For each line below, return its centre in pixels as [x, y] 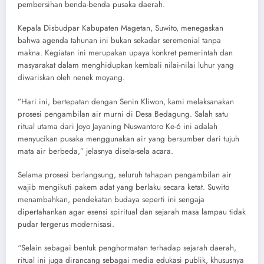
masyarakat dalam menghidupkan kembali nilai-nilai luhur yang [126, 65]
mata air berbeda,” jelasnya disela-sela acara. [95, 151]
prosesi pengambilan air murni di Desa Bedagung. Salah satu [123, 114]
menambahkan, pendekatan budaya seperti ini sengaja [111, 199]
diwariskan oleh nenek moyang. [71, 78]
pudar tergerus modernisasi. [66, 224]
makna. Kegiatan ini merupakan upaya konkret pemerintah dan [125, 53]
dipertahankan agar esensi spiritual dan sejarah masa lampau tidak [132, 212]
